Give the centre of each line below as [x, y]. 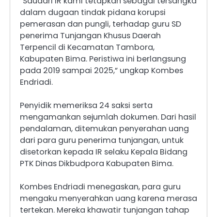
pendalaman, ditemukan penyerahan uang [104, 128]
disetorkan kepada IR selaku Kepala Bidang [104, 152]
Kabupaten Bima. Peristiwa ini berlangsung [103, 59]
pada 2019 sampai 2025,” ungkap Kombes [101, 70]
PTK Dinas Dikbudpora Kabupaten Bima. [97, 163]
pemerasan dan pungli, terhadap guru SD [101, 24]
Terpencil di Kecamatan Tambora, [87, 47]
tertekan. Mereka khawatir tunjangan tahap [105, 210]
